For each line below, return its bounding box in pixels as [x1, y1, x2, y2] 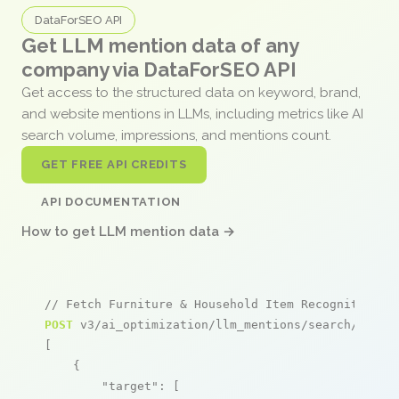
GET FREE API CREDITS [41, 157, 187, 171]
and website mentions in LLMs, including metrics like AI [21, 105, 363, 122]
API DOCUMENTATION [41, 194, 182, 208]
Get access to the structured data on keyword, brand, [21, 84, 361, 101]
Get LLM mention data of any [21, 33, 298, 57]
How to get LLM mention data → [21, 223, 235, 240]
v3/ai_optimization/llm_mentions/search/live [73, 317, 387, 331]
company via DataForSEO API [21, 57, 297, 81]
